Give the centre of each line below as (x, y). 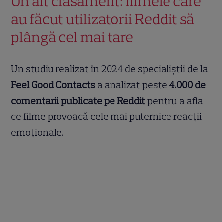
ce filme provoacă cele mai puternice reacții (107, 117)
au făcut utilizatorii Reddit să (103, 19)
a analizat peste (132, 85)
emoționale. (38, 133)
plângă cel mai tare (72, 37)
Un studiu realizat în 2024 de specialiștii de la (110, 69)
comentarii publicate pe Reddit (78, 101)
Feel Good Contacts (53, 85)
